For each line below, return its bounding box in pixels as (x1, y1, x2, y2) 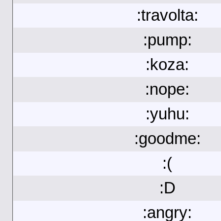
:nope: (145, 80, 189, 98)
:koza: (146, 56, 189, 74)
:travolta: (136, 6, 198, 24)
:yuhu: (145, 105, 189, 123)
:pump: (143, 31, 192, 49)
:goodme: (134, 130, 201, 147)
